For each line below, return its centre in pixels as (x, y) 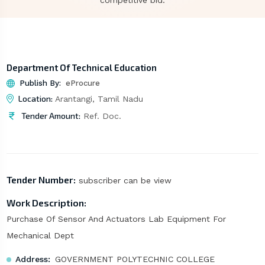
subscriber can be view (123, 181)
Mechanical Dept (40, 236)
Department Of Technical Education (81, 68)
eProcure (83, 83)
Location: (35, 99)
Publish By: (40, 83)
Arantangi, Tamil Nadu (98, 99)
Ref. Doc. (101, 116)
